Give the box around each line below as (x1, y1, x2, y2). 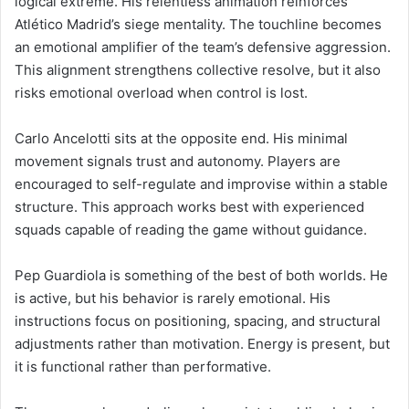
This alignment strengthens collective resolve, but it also (15, 60, 381, 79)
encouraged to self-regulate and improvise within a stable (15, 174, 388, 193)
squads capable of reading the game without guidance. (15, 220, 367, 238)
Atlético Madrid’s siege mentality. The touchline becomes (15, 15, 382, 33)
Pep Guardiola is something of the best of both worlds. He (15, 266, 388, 284)
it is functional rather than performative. (15, 357, 271, 375)
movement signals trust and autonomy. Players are (15, 152, 341, 170)
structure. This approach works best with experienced (15, 197, 364, 215)
